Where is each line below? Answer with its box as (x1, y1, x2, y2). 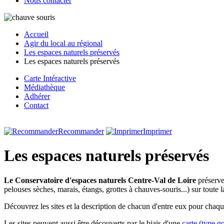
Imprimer (143, 127, 172, 135)
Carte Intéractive (24, 74, 76, 82)
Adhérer (24, 92, 50, 100)
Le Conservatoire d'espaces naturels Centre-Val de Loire (4, 175, 196, 184)
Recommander (58, 127, 104, 135)
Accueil (24, 30, 48, 38)
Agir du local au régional (24, 39, 102, 47)
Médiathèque (24, 83, 65, 91)
